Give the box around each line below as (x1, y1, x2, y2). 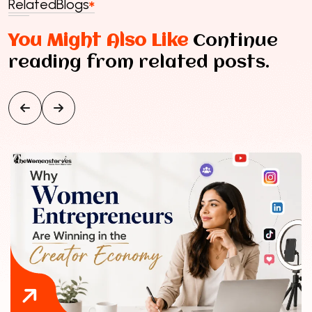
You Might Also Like (8, 31, 188, 50)
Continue (188, 31, 278, 50)
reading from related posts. (8, 53, 270, 72)
